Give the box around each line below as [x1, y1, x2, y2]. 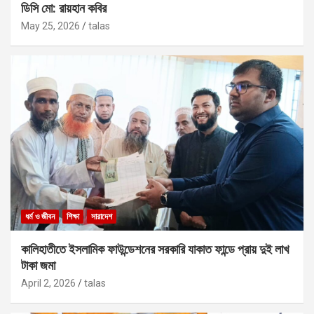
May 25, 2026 [21, 20, 80, 32]
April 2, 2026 [21, 278, 76, 289]
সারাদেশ [91, 212, 112, 222]
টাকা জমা [21, 258, 55, 273]
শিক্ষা [67, 212, 79, 222]
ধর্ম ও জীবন [25, 212, 55, 222]
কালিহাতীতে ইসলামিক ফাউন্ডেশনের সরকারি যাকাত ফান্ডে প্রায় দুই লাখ [21, 242, 289, 257]
